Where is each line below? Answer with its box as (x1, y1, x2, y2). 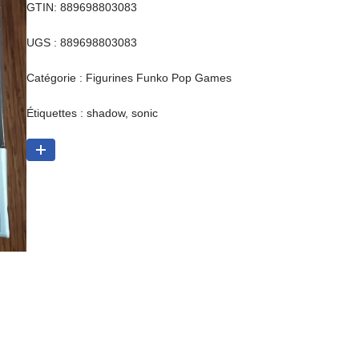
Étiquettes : (26, 107, 87, 119)
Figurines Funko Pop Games (85, 71, 232, 84)
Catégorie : (26, 71, 86, 84)
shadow (86, 107, 125, 119)
